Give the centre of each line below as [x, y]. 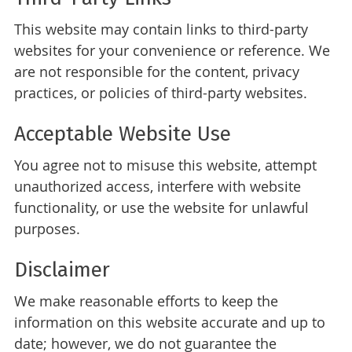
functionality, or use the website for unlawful [161, 208]
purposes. [47, 229]
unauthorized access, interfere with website [157, 187]
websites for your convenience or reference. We [172, 51]
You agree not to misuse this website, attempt [165, 165]
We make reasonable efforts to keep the [146, 301]
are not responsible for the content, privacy [156, 72]
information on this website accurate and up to [169, 323]
